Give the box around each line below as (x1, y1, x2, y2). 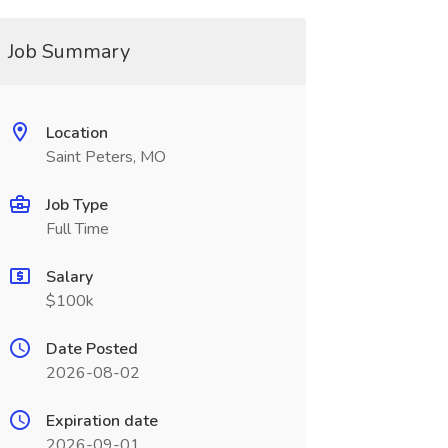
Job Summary (7, 38, 130, 65)
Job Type (45, 194, 108, 216)
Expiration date (45, 410, 158, 432)
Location (45, 122, 108, 144)
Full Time (45, 218, 109, 240)
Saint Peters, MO (45, 146, 166, 168)
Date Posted (45, 338, 138, 360)
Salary (45, 266, 93, 288)
